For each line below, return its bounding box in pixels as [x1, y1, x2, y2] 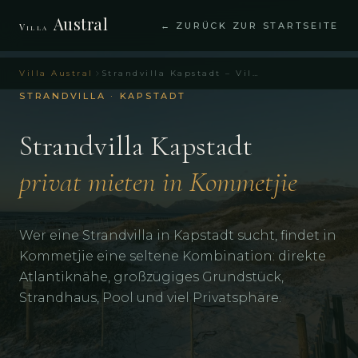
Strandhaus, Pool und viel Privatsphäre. [19, 290, 281, 305]
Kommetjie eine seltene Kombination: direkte [19, 249, 326, 264]
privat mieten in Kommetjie [19, 165, 297, 199]
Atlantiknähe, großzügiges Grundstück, [19, 269, 284, 284]
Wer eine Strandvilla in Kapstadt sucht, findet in [19, 228, 336, 243]
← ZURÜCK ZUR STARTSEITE [160, 20, 339, 31]
